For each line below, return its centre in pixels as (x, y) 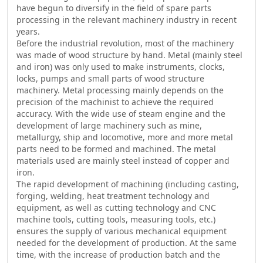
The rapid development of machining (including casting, (127, 184)
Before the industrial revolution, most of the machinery (125, 43)
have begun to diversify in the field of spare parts (114, 8)
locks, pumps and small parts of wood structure (110, 79)
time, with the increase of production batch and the (118, 255)
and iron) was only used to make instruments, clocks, (120, 67)
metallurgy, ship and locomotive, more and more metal (124, 137)
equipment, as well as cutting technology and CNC (116, 208)
